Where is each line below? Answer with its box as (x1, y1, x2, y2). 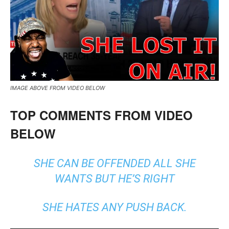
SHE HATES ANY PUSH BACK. (42, 200, 187, 214)
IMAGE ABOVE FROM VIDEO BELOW (10, 84, 105, 91)
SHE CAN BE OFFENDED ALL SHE (33, 156, 196, 170)
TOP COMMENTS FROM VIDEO (10, 106, 193, 124)
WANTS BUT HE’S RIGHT (54, 172, 175, 185)
